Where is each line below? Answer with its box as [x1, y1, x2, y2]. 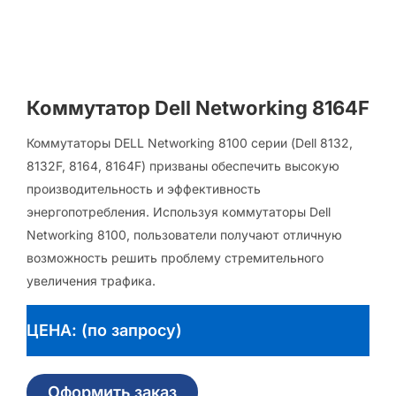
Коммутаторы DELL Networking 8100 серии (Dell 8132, [27, 135, 353, 150]
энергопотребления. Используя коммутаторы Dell [27, 204, 331, 219]
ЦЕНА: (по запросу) [27, 321, 182, 340]
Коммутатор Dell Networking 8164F [27, 96, 369, 119]
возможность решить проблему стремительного [27, 250, 324, 265]
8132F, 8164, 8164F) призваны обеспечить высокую [27, 158, 339, 173]
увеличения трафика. [27, 273, 156, 288]
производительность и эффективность [27, 181, 261, 196]
